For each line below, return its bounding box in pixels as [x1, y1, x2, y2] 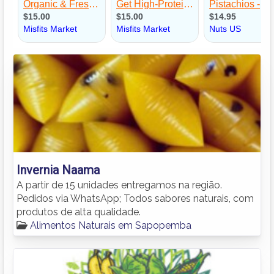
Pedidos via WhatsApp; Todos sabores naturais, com [17, 192, 254, 204]
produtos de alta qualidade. [17, 206, 141, 218]
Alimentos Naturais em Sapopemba [30, 219, 191, 231]
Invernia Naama [17, 162, 100, 177]
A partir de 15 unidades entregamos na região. [17, 179, 222, 191]
